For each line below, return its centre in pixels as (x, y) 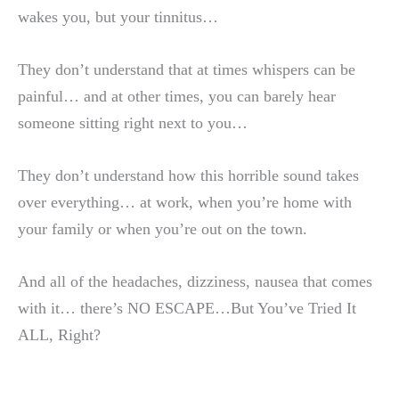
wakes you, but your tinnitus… (118, 16)
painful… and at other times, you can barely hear (177, 96)
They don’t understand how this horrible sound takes (188, 175)
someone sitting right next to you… (133, 122)
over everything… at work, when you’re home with (185, 202)
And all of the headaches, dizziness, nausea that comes (195, 282)
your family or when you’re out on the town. (163, 228)
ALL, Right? (59, 335)
